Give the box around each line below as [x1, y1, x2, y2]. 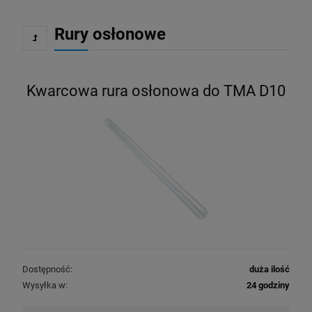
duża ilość [249, 264, 290, 275]
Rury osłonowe [54, 24, 166, 44]
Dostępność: [22, 264, 72, 275]
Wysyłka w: [22, 280, 68, 291]
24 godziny [247, 280, 290, 291]
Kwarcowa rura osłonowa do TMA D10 [26, 81, 286, 100]
